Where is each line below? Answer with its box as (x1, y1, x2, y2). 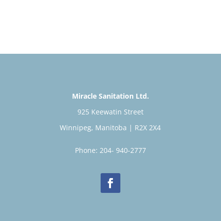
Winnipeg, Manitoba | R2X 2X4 (60, 122, 161, 132)
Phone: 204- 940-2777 (74, 145, 146, 155)
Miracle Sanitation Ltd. (72, 91, 149, 101)
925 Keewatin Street (77, 107, 144, 116)
